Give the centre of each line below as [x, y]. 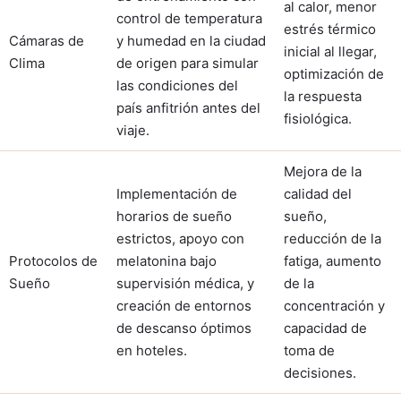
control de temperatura [189, 18]
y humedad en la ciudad [191, 40]
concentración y [334, 305]
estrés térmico [330, 29]
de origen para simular [188, 63]
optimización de [334, 73]
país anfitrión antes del [188, 107]
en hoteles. [152, 350]
